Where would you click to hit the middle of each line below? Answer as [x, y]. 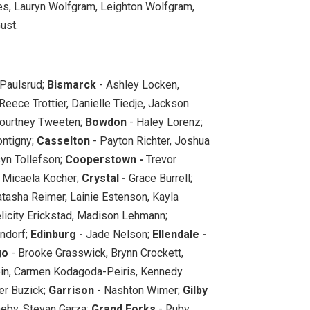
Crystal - [104, 178]
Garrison [71, 290]
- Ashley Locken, [138, 84]
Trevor [161, 159]
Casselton [63, 140]
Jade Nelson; [118, 234]
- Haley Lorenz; [165, 122]
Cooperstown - [106, 159]
